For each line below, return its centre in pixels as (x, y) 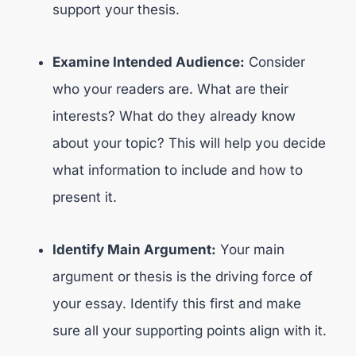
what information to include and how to (178, 170)
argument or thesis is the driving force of (182, 276)
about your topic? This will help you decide (189, 143)
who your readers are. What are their (170, 89)
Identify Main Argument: (134, 249)
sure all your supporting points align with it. (190, 330)
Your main (250, 249)
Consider (275, 62)
